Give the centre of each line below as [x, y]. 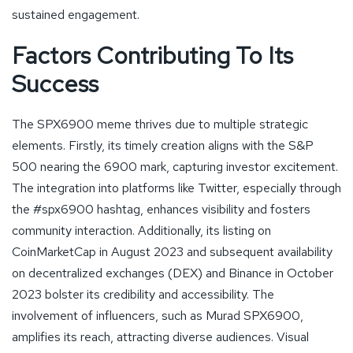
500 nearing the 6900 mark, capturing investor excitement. [175, 166]
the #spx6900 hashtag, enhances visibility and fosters [161, 209]
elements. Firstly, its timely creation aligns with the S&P [163, 145]
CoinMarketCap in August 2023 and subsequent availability [172, 251]
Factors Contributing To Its [152, 55]
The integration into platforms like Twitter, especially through [176, 188]
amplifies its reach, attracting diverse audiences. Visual [160, 336]
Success [55, 83]
